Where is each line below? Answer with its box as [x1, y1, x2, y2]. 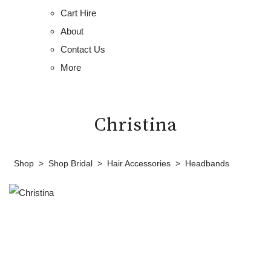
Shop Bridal [48, 158, 93, 168]
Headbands [185, 158, 229, 168]
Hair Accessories [107, 158, 171, 168]
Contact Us [60, 44, 105, 54]
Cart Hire [60, 8, 96, 18]
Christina [94, 113, 177, 137]
